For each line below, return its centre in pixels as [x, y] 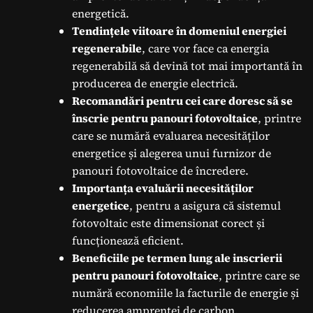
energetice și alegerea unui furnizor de [172, 153]
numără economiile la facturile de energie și [185, 292]
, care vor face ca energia [205, 48]
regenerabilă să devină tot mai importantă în [187, 65]
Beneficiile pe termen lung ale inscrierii [177, 257]
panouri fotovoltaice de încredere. [160, 170]
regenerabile [107, 48]
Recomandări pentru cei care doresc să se [182, 100]
